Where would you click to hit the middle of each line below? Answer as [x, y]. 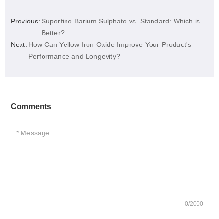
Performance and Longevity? [74, 56]
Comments [31, 107]
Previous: [25, 21]
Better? [53, 33]
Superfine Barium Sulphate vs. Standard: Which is [121, 21]
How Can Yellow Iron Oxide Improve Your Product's [110, 45]
